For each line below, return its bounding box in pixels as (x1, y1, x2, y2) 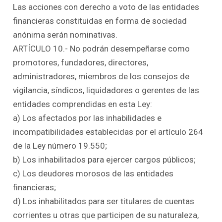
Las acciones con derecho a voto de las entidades (13, 1, 200, 12)
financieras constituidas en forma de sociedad (13, 15, 187, 26)
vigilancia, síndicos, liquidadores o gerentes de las (13, 85, 200, 95)
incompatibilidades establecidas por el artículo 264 (13, 126, 204, 137)
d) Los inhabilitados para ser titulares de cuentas (13, 196, 195, 206)
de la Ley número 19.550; (13, 140, 108, 151)
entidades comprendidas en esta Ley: (13, 99, 153, 109)
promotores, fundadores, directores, (13, 57, 149, 67)
